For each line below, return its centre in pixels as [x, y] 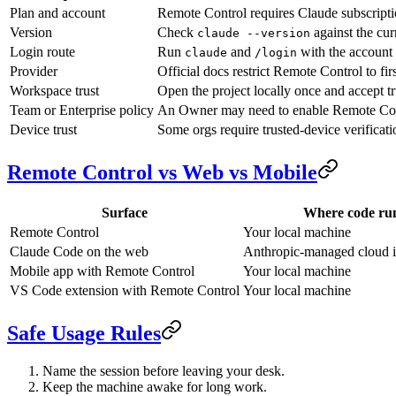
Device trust [43, 130]
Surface [125, 213]
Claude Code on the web [79, 252]
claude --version [254, 34]
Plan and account [57, 13]
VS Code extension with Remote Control [125, 291]
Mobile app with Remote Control [102, 271]
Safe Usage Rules [84, 333]
